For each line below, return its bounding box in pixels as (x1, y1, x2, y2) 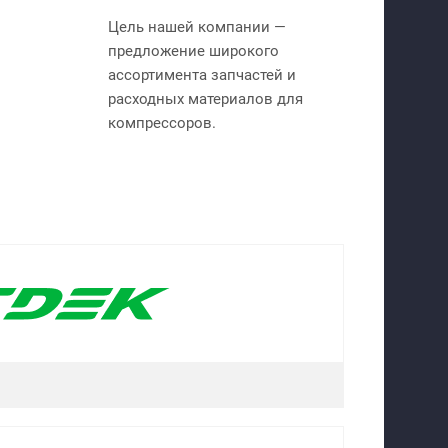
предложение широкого (108, 41, 279, 60)
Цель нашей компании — (108, 17, 286, 36)
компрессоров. (108, 113, 216, 132)
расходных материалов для (108, 89, 303, 108)
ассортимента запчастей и (108, 65, 296, 84)
